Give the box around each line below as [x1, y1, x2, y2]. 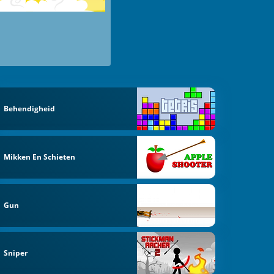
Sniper [4, 248, 28, 259]
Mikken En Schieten [4, 151, 76, 162]
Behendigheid [4, 103, 56, 114]
